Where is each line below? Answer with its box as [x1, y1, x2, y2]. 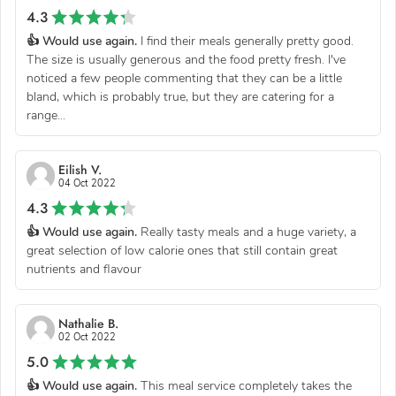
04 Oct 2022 [58, 176, 116, 190]
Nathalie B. [58, 314, 118, 332]
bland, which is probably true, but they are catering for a [27, 88, 334, 105]
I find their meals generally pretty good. [137, 32, 354, 49]
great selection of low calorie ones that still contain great [27, 241, 338, 259]
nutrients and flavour [27, 260, 141, 278]
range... [27, 106, 65, 124]
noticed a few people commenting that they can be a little [27, 69, 342, 87]
